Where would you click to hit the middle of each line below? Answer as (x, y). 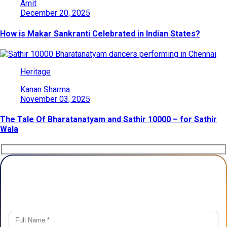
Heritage (35, 71)
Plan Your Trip (113, 187)
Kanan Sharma (45, 89)
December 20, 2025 (55, 13)
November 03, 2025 (55, 99)
